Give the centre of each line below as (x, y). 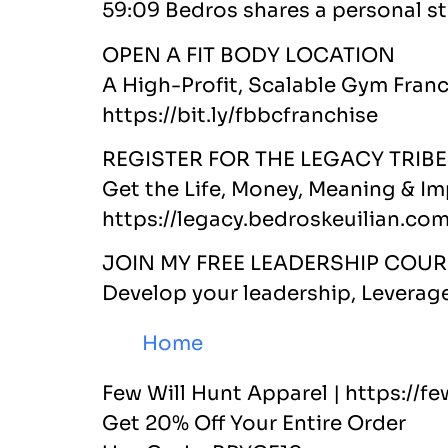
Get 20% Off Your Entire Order (254, 424)
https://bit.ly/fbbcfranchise (240, 115)
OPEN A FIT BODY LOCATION (248, 55)
